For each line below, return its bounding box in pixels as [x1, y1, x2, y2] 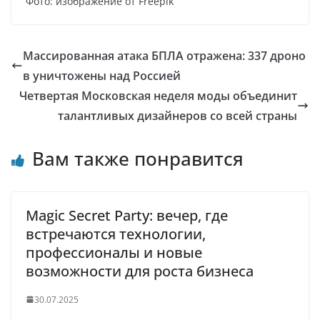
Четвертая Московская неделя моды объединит [19, 87, 297, 104]
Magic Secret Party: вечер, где [26, 205, 228, 225]
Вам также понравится [32, 145, 244, 171]
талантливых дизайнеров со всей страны [58, 107, 297, 124]
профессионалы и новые [26, 242, 202, 262]
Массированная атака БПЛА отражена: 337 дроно [23, 47, 306, 64]
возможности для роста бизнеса [26, 261, 254, 281]
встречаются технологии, [26, 224, 206, 244]
